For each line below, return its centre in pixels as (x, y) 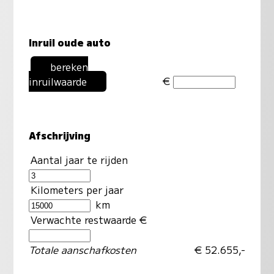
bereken (69, 66)
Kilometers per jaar (77, 189)
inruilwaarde (57, 81)
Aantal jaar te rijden (79, 159)
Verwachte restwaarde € (90, 219)
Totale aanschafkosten (82, 249)
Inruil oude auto (69, 42)
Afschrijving (59, 135)
